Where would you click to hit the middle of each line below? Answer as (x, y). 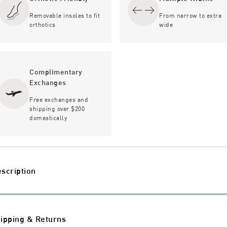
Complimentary (56, 71)
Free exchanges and (59, 99)
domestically (48, 117)
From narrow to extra (191, 15)
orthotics (43, 24)
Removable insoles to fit (65, 15)
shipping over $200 (57, 108)
